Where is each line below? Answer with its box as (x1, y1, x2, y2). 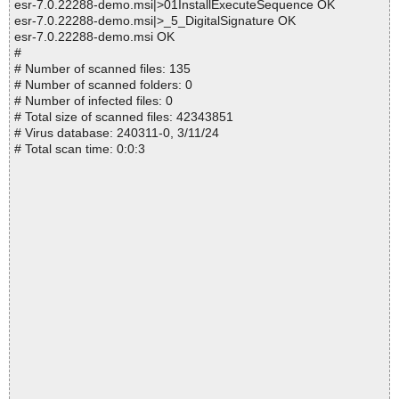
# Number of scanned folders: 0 (14, 77, 192, 93)
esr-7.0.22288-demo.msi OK (14, 29, 175, 45)
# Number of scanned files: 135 (14, 61, 191, 77)
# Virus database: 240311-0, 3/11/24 (14, 126, 219, 141)
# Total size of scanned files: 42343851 (14, 110, 233, 125)
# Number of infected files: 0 (14, 94, 173, 109)
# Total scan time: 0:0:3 (14, 142, 145, 157)
